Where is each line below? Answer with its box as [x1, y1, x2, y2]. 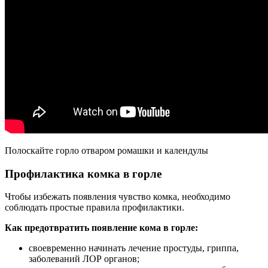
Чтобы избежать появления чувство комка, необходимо [5, 191, 230, 202]
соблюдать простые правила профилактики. [5, 202, 184, 213]
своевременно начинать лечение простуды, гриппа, [29, 243, 239, 254]
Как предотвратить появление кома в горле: [5, 223, 198, 233]
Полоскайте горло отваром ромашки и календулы [5, 145, 208, 156]
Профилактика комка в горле [5, 167, 162, 180]
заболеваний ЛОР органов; [29, 254, 139, 264]
